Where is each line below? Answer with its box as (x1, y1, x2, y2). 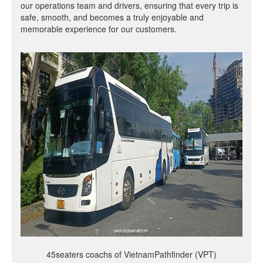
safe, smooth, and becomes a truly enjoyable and (21, 11, 204, 23)
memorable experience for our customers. (21, 23, 177, 35)
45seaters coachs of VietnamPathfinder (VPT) (46, 248, 217, 261)
